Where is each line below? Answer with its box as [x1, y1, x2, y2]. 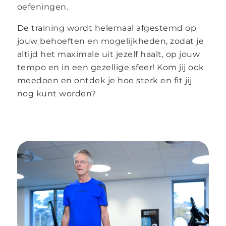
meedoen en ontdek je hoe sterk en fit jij [17, 75, 192, 85]
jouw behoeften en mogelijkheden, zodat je [17, 36, 204, 46]
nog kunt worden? [17, 88, 96, 98]
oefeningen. [17, 2, 69, 12]
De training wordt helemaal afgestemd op [17, 23, 197, 33]
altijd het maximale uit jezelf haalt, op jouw [17, 49, 200, 59]
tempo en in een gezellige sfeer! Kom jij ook [17, 62, 204, 72]
